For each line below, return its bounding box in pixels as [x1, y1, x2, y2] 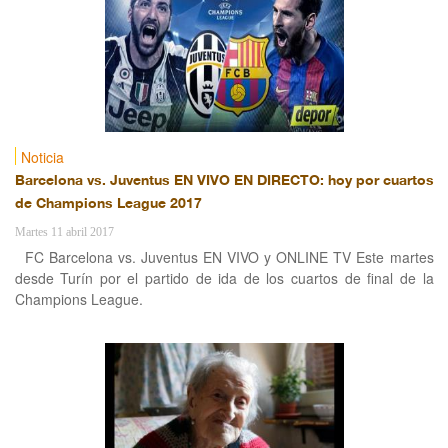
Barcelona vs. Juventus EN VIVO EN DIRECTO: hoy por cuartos [14, 173, 434, 190]
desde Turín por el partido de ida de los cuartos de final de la [14, 268, 434, 288]
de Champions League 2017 [14, 196, 202, 213]
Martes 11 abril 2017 [14, 225, 114, 239]
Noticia [20, 147, 64, 167]
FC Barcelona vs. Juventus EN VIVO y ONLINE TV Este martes [24, 247, 434, 267]
